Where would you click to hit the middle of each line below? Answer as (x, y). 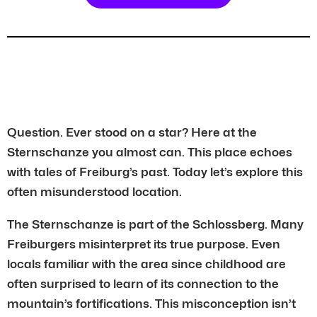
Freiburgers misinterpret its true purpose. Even (144, 244)
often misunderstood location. (94, 191)
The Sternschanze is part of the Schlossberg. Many (155, 224)
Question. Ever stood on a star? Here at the (132, 132)
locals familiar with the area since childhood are (146, 264)
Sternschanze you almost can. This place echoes (150, 152)
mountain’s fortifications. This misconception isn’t (151, 303)
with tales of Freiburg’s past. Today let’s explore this (155, 172)
